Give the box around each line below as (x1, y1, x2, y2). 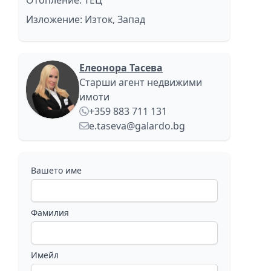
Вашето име (30, 165, 82, 176)
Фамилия (30, 207, 69, 218)
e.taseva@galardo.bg (89, 119, 186, 132)
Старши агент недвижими (79, 76, 203, 89)
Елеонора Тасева (79, 61, 163, 74)
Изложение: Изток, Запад (25, 13, 145, 26)
